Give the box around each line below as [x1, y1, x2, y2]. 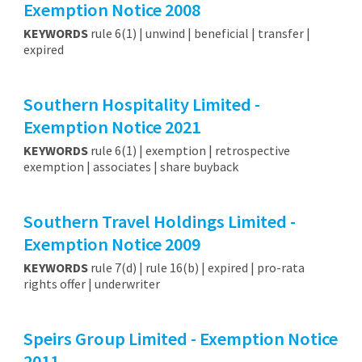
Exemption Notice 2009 [23, 233, 200, 256]
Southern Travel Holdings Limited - [23, 210, 296, 234]
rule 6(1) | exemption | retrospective [87, 141, 290, 158]
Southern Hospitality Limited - [23, 93, 260, 116]
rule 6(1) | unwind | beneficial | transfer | [87, 24, 310, 41]
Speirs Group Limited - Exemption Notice [23, 327, 338, 351]
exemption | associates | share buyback [23, 158, 238, 175]
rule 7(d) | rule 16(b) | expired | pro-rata [87, 259, 305, 276]
